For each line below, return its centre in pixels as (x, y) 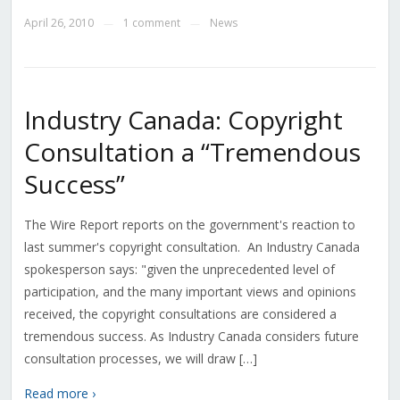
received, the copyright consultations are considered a (180, 314)
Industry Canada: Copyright (183, 120)
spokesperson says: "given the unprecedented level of (179, 270)
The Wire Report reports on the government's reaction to (189, 225)
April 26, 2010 (58, 23)
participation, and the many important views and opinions (190, 292)
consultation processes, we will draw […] (140, 359)
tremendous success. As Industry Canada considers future (191, 337)
